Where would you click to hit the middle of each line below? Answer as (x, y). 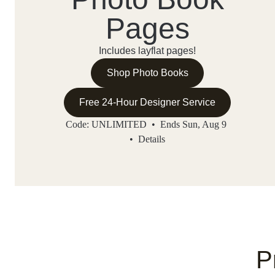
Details (152, 139)
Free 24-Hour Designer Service (147, 103)
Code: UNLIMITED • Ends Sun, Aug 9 (147, 125)
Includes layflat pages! (147, 51)
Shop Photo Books (147, 73)
